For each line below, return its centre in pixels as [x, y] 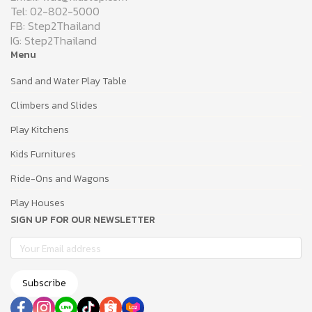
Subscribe [44, 283]
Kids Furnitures [43, 155]
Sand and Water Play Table [69, 81]
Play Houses [38, 203]
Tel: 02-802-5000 [55, 11]
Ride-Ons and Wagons [60, 179]
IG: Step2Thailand [54, 41]
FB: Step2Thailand [55, 26]
